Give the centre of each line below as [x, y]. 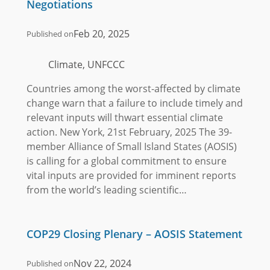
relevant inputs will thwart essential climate [124, 118]
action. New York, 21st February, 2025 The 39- [129, 132]
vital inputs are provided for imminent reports [131, 176]
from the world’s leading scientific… [106, 190]
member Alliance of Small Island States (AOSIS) [131, 147]
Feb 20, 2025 [101, 34]
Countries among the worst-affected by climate [133, 89]
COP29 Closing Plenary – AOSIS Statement [134, 234]
